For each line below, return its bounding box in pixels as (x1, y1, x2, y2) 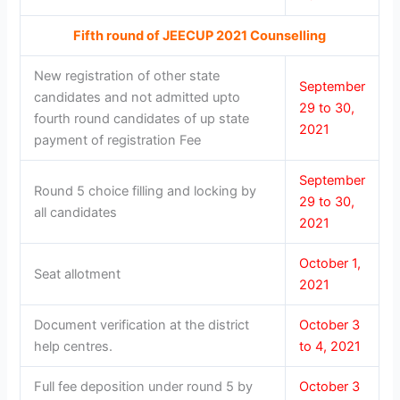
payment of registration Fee (34, 132, 202, 149)
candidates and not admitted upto (34, 89, 241, 106)
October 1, (299, 255, 362, 272)
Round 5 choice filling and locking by (34, 183, 257, 200)
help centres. (34, 338, 113, 355)
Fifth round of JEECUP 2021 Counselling (73, 28, 327, 45)
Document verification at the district (34, 317, 250, 334)
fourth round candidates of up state (34, 111, 250, 128)
